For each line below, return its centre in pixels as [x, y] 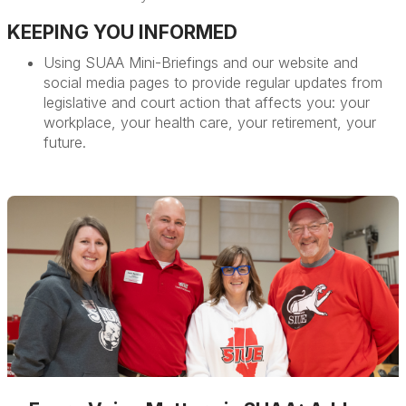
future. [65, 142]
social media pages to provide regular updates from [213, 82]
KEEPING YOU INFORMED [122, 32]
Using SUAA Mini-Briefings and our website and [201, 63]
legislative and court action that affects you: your [207, 102]
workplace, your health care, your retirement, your [210, 122]
